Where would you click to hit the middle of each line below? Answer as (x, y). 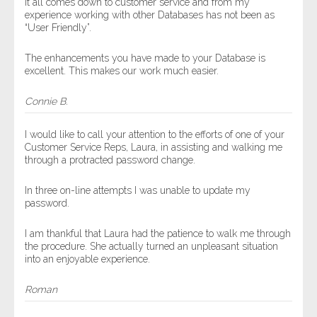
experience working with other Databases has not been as (150, 15)
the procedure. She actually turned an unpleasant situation (151, 246)
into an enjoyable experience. (87, 259)
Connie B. (46, 101)
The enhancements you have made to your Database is (145, 58)
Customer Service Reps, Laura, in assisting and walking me (154, 147)
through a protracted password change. (110, 160)
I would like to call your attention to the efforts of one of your (155, 134)
